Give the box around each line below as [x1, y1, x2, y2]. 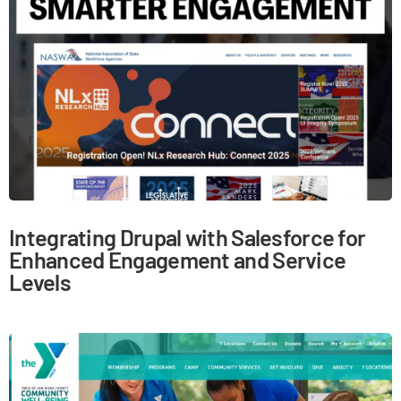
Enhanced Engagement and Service [9, 244, 346, 273]
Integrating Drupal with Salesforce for [9, 222, 366, 251]
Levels [9, 267, 71, 295]
